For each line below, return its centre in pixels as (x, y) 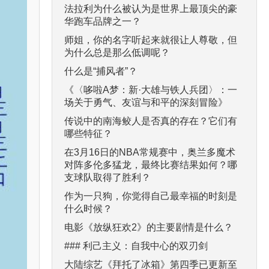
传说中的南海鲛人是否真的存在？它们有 (151, 121)
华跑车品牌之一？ (103, 21)
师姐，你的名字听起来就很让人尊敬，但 (151, 40)
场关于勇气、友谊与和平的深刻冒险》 (146, 102)
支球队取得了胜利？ (107, 177)
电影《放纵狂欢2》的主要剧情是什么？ (149, 227)
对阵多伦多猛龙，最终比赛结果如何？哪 (151, 165)
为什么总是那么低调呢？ (117, 52)
